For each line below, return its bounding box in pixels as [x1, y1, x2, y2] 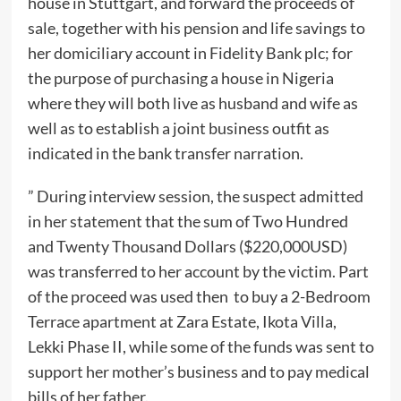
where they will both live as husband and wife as [27, 93, 358, 114]
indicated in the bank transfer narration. [27, 143, 303, 164]
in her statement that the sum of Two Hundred [27, 211, 348, 232]
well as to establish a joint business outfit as [27, 118, 329, 139]
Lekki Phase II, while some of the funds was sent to [27, 337, 374, 357]
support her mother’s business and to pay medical [27, 362, 370, 382]
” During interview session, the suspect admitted [27, 186, 363, 207]
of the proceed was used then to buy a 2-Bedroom [27, 286, 371, 307]
